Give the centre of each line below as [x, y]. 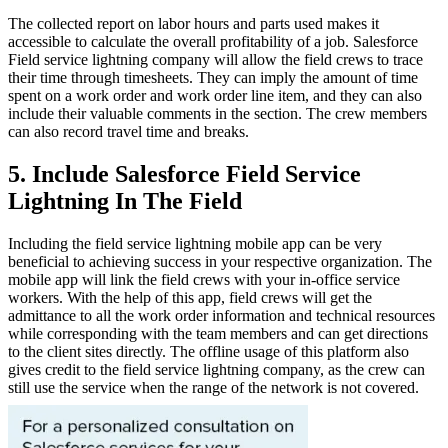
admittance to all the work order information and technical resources [221, 315]
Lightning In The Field [125, 201]
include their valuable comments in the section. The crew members [217, 114]
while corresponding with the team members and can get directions [218, 333]
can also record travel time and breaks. [128, 132]
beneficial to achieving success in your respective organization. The [220, 261]
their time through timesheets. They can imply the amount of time [213, 78]
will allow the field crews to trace [318, 60]
